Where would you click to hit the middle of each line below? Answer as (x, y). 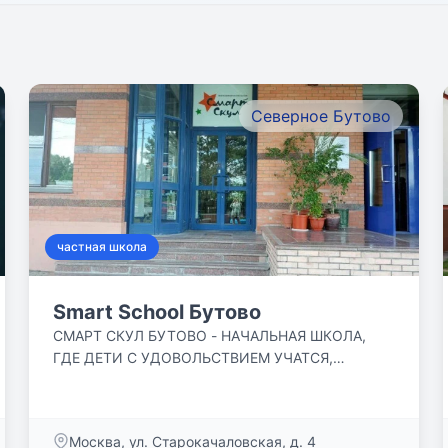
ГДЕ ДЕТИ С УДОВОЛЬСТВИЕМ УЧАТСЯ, (193, 357)
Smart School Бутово (157, 312)
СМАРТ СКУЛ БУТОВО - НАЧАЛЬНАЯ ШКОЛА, (210, 335)
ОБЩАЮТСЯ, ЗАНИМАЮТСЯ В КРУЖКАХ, (195, 379)
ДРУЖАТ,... (91, 401)
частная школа (102, 246)
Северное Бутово (320, 116)
